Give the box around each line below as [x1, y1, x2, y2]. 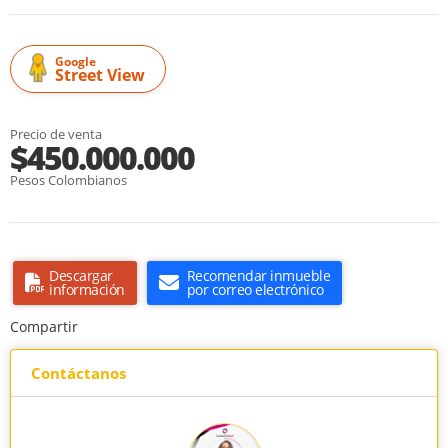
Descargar [49, 266, 113, 286]
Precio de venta [10, 125, 102, 144]
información [49, 280, 125, 300]
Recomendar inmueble [186, 266, 330, 286]
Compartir [10, 317, 78, 337]
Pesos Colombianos [10, 171, 127, 190]
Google [55, 53, 96, 71]
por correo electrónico [186, 280, 324, 300]
